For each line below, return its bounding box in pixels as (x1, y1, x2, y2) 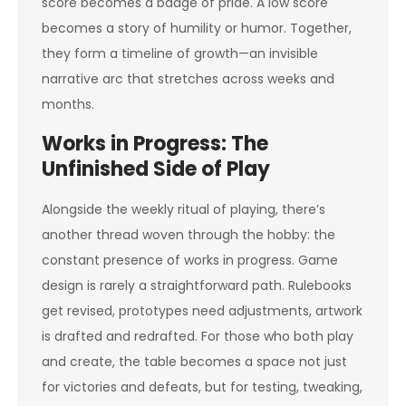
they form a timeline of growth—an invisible (42, 44, 318, 63)
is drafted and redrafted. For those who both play (42, 327, 353, 345)
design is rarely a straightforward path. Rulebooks (42, 276, 352, 295)
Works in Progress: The (42, 130, 268, 158)
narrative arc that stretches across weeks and (42, 70, 334, 88)
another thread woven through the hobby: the (42, 226, 335, 244)
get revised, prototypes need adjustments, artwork (42, 302, 362, 320)
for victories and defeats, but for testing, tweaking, (42, 378, 362, 396)
